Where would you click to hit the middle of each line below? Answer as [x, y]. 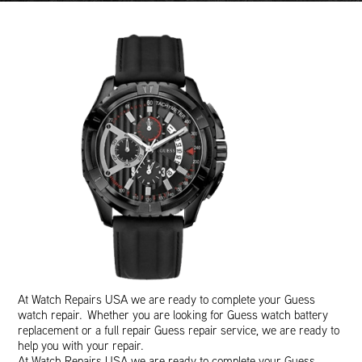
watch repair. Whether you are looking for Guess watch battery [173, 315]
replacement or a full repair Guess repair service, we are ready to [179, 330]
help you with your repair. [81, 345]
